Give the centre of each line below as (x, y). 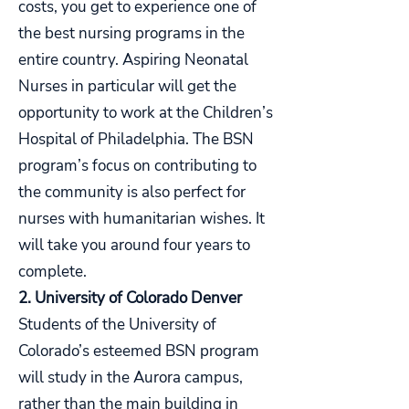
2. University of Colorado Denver (130, 298)
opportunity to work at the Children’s (146, 113)
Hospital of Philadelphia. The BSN (136, 139)
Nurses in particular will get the (127, 86)
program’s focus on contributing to (137, 166)
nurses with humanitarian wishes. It (142, 219)
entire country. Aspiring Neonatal (133, 60)
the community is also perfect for (132, 192)
